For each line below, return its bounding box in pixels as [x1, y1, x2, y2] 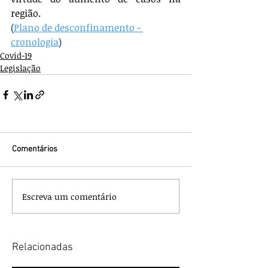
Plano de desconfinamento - [14, 21, 143, 34]
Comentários [12, 144, 57, 154]
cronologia [11, 35, 59, 48]
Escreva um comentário [22, 190, 117, 202]
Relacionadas [12, 241, 73, 254]
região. [11, 7, 41, 20]
